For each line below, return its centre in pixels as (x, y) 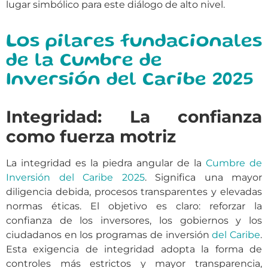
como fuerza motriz (91, 136)
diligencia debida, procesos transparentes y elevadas (134, 191)
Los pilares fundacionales (134, 42)
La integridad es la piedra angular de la (106, 163)
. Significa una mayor (203, 177)
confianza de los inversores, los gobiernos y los (134, 220)
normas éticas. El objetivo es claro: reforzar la (134, 206)
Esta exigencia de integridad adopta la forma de (134, 249)
